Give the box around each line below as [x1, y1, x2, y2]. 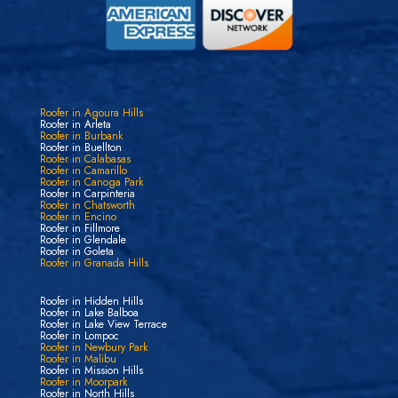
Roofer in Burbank [39, 128, 123, 145]
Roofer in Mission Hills [39, 362, 143, 379]
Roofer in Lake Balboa [39, 305, 139, 322]
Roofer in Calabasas [39, 151, 131, 168]
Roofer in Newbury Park [39, 339, 147, 356]
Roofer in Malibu [39, 351, 116, 368]
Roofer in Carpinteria [39, 186, 135, 203]
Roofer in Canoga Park [39, 174, 143, 191]
